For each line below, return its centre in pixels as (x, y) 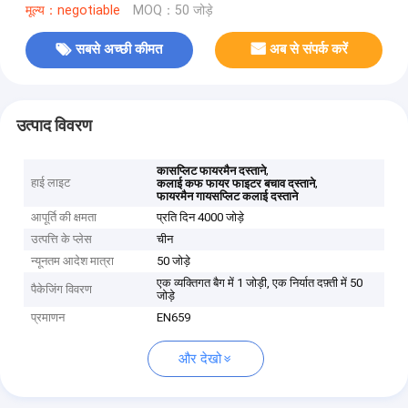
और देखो (200, 359)
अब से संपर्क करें (309, 50)
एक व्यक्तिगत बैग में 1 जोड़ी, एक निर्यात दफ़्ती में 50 (260, 283)
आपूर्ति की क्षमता (64, 218)
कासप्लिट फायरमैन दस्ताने (212, 171)
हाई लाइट (51, 183)
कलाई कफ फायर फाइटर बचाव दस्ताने (236, 184)
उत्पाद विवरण (54, 125)
